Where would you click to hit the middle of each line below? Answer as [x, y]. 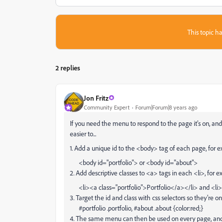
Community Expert [107, 107]
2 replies [68, 68]
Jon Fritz [96, 98]
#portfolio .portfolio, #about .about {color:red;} [137, 208]
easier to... [83, 134]
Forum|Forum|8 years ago [166, 107]
